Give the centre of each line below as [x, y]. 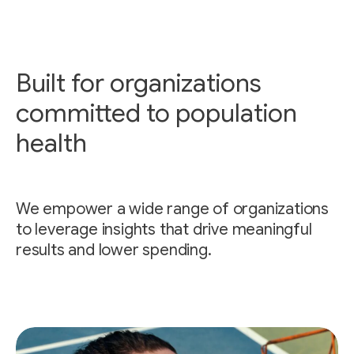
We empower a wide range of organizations [172, 209]
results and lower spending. [114, 250]
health [51, 143]
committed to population [156, 113]
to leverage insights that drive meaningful [164, 229]
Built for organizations [139, 83]
